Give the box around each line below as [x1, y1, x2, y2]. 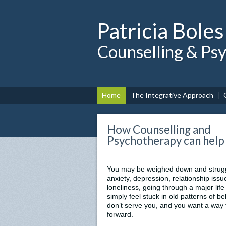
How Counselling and [107, 123, 211, 136]
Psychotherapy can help [107, 134, 224, 147]
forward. [107, 210, 133, 218]
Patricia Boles [97, 18, 224, 43]
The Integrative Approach [131, 91, 213, 99]
